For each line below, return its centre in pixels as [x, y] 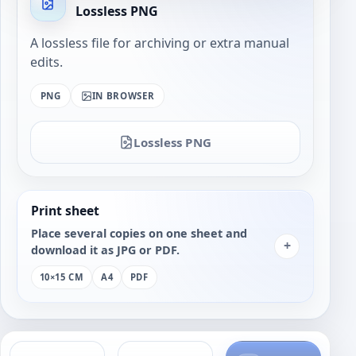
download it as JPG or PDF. [105, 250]
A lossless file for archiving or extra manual [160, 43]
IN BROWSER [123, 95]
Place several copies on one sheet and [139, 233]
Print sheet [65, 210]
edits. [46, 62]
